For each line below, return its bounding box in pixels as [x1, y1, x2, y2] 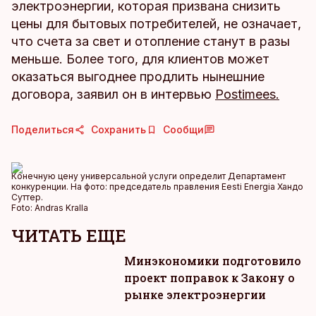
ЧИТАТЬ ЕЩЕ [11, 224, 126, 247]
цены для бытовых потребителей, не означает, [11, 16, 301, 31]
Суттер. [11, 192, 43, 202]
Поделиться [11, 123, 74, 135]
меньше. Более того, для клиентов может [11, 51, 269, 66]
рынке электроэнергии [124, 287, 266, 302]
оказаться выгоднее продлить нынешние [11, 69, 265, 84]
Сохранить [91, 123, 146, 135]
